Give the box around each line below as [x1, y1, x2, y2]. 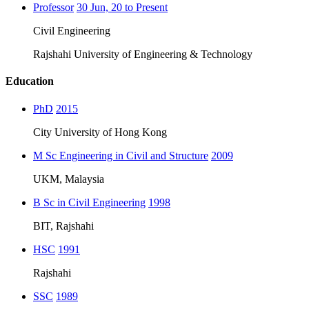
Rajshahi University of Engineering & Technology [33, 48, 252, 60]
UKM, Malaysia [33, 172, 104, 185]
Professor [33, 1, 74, 13]
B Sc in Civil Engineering [33, 196, 146, 208]
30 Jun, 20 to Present [77, 1, 168, 13]
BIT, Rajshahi [33, 219, 94, 232]
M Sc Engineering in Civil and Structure [33, 149, 208, 161]
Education [6, 75, 54, 88]
